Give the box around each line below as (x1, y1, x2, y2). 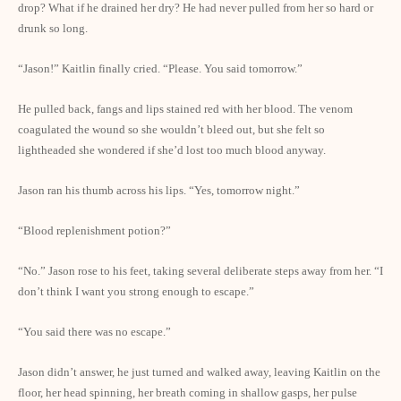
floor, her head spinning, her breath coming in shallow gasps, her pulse (18, 386, 357, 399)
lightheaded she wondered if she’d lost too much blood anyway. (18, 143, 326, 157)
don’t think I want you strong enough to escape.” (18, 285, 254, 298)
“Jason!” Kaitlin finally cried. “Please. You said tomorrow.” (18, 62, 303, 75)
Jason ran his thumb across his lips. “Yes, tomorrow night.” (18, 183, 300, 197)
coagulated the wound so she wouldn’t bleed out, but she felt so (18, 123, 325, 136)
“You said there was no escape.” (18, 325, 171, 338)
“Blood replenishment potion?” (18, 224, 171, 237)
